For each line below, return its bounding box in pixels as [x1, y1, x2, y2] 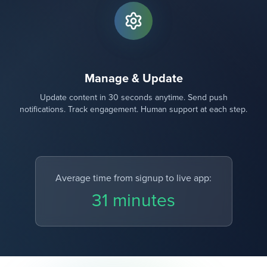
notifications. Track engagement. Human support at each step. [20, 104, 247, 114]
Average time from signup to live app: [55, 172, 212, 184]
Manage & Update [84, 72, 183, 86]
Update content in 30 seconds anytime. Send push [39, 92, 228, 103]
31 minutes [92, 190, 175, 212]
